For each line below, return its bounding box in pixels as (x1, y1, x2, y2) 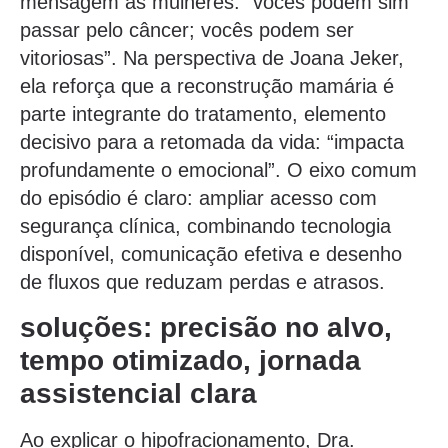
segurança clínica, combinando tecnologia (20, 215, 391, 238)
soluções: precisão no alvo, (20, 311, 392, 343)
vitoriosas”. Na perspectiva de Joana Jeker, (20, 47, 404, 70)
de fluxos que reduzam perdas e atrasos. (20, 271, 385, 294)
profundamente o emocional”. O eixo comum (20, 159, 417, 182)
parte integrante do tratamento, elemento (20, 103, 386, 126)
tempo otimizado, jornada (20, 344, 361, 376)
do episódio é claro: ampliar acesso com (20, 187, 377, 210)
